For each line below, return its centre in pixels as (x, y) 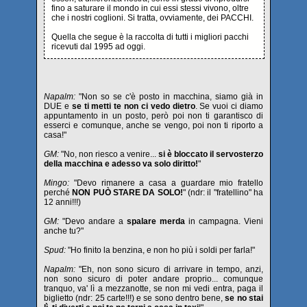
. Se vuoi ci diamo (229, 106)
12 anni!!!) (62, 202)
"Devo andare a (91, 221)
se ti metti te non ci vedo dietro (133, 106)
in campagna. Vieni (226, 221)
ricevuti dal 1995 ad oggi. (98, 47)
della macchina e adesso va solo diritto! (121, 164)
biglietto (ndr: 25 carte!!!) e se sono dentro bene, (135, 298)
